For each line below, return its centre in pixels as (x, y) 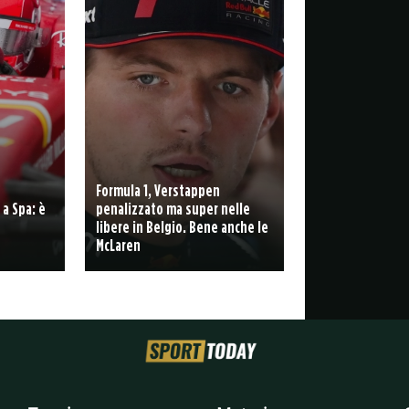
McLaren (118, 245)
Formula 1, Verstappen (157, 190)
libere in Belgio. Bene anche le (182, 226)
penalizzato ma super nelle (173, 208)
